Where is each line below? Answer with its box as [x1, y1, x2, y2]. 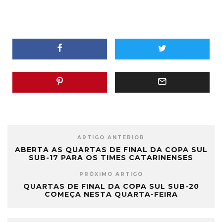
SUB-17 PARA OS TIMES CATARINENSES [29, 153, 193, 162]
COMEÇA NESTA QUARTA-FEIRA [44, 189, 178, 199]
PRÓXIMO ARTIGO [79, 170, 143, 177]
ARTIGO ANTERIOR [77, 134, 145, 141]
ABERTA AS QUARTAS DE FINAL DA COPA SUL [14, 145, 208, 154]
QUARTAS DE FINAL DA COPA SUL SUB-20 [23, 181, 199, 191]
